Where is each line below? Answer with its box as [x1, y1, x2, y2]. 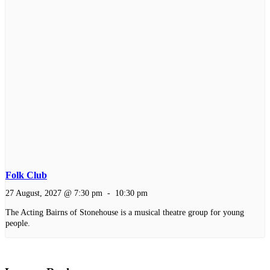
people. [5, 218, 30, 228]
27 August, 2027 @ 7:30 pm [5, 187, 102, 198]
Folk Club [5, 169, 47, 180]
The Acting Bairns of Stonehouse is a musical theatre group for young [5, 207, 244, 218]
